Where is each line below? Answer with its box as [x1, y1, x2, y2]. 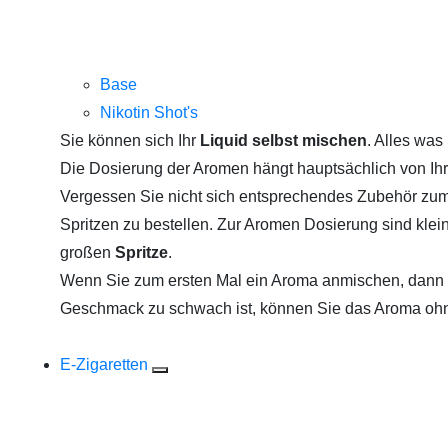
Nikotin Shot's [100, 104, 198, 121]
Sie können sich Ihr [60, 132, 200, 149]
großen [60, 244, 115, 261]
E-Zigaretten [60, 356, 152, 373]
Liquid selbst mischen [200, 132, 367, 149]
